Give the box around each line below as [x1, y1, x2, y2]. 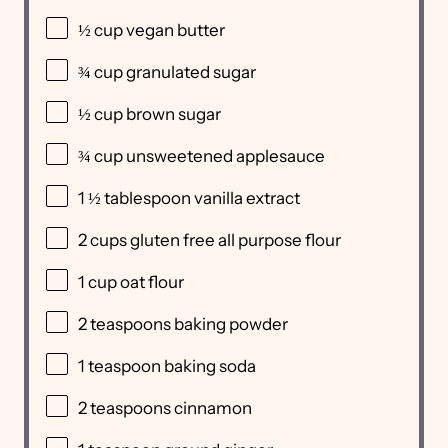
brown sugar [126, 104, 221, 125]
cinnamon [171, 398, 252, 419]
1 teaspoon [78, 356, 161, 377]
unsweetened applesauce [126, 146, 325, 167]
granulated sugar [126, 62, 256, 83]
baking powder [171, 314, 288, 335]
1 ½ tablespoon [78, 188, 191, 209]
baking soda [161, 356, 256, 377]
